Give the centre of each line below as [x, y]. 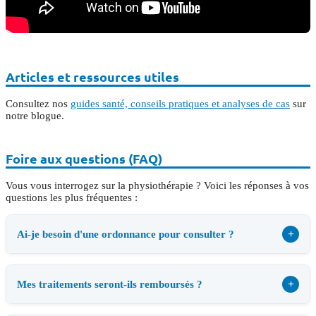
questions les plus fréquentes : [72, 198]
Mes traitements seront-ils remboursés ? [110, 284]
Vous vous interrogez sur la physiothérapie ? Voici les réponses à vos [157, 186]
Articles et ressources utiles [92, 77]
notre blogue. [35, 116]
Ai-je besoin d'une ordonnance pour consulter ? [126, 234]
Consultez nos [38, 104]
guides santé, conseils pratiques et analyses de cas [180, 104]
